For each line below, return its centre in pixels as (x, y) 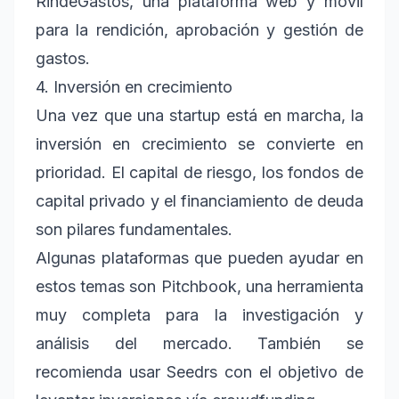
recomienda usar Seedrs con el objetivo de (199, 371)
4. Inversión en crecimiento (134, 86)
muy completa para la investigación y (199, 314)
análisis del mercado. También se (199, 343)
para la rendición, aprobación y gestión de (199, 29)
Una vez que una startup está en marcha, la (199, 115)
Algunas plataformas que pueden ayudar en (199, 257)
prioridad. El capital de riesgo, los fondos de (199, 172)
